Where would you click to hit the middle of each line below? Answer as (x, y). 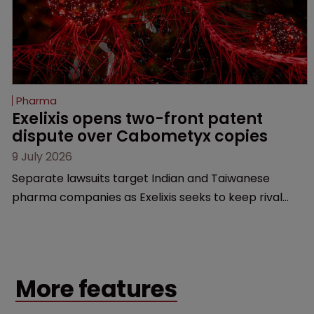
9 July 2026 (42, 156)
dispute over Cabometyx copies (140, 136)
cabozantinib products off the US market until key (149, 216)
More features (96, 289)
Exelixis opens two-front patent (139, 118)
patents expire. (54, 235)
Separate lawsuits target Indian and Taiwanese (141, 178)
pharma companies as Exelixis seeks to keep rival (147, 197)
